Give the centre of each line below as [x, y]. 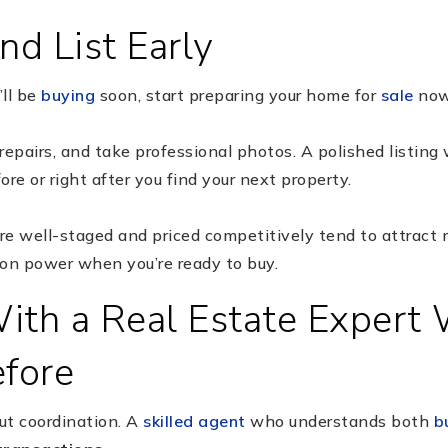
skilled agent [194, 420]
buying [68, 94]
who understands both [339, 420]
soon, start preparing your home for [238, 94]
